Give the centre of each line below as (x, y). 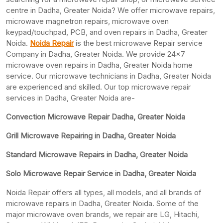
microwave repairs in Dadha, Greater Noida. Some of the (102, 203)
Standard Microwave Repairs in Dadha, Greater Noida (97, 154)
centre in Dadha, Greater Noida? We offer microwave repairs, (111, 10)
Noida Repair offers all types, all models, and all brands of (104, 192)
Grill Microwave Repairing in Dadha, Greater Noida (91, 135)
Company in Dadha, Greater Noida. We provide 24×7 (96, 54)
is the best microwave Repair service (138, 43)
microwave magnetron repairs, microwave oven (87, 21)
